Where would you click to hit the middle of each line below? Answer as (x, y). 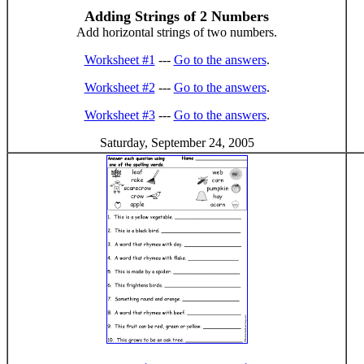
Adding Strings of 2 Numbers (177, 16)
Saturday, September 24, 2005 (177, 143)
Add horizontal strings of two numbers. (177, 32)
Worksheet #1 (119, 60)
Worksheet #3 (119, 115)
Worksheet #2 (119, 87)
